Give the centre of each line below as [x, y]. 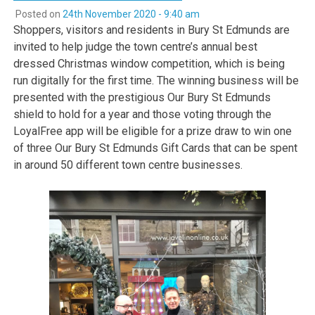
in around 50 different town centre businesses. [128, 165]
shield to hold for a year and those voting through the [143, 114]
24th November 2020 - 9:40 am [131, 14]
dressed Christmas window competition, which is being [149, 63]
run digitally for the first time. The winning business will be [156, 80]
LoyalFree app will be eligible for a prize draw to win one [153, 131]
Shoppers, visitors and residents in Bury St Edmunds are [152, 30]
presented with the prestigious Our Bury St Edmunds [142, 97]
